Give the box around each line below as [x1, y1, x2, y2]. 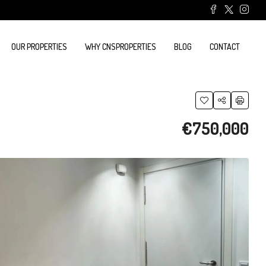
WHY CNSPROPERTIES [85, 42, 156, 52]
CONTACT [210, 42, 240, 52]
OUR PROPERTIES [11, 42, 67, 52]
